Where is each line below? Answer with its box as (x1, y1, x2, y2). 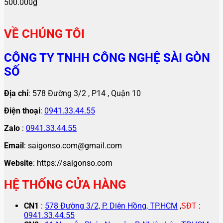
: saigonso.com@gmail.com (24, 140, 122, 150)
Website (4, 158, 33, 168)
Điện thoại (4, 106, 40, 115)
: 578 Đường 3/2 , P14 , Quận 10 (28, 88, 141, 98)
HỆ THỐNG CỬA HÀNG (4, 177, 126, 192)
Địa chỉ (4, 88, 28, 98)
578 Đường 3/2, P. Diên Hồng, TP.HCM (45, 201, 178, 211)
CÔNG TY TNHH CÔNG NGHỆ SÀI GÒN (4, 50, 210, 65)
